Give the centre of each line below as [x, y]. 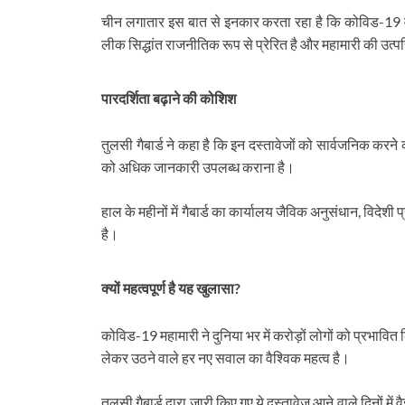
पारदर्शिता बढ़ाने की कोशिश [169, 99]
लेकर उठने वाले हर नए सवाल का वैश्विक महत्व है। [226, 357]
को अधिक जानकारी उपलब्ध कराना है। [198, 167]
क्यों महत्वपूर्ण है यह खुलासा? [171, 288]
